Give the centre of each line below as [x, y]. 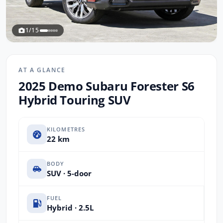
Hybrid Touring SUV [75, 100]
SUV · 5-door [69, 173]
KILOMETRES [66, 129]
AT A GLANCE [42, 70]
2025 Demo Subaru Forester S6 [107, 86]
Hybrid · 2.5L [70, 207]
